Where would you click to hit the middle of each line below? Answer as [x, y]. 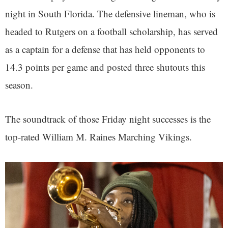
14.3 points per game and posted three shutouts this [105, 67]
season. [19, 85]
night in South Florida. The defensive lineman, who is [110, 14]
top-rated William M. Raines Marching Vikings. [98, 137]
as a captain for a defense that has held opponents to [105, 49]
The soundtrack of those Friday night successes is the [108, 119]
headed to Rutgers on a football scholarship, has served [111, 32]
